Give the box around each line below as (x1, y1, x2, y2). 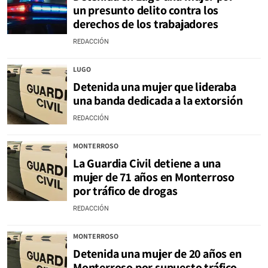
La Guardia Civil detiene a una (73, 156, 221, 171)
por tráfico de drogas (73, 183, 178, 199)
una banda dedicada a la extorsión (73, 93, 243, 108)
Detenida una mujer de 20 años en (73, 246, 242, 261)
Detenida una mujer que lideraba (73, 79, 236, 95)
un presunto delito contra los (73, 2, 219, 18)
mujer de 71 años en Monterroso (73, 169, 235, 185)
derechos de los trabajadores (73, 16, 218, 32)
